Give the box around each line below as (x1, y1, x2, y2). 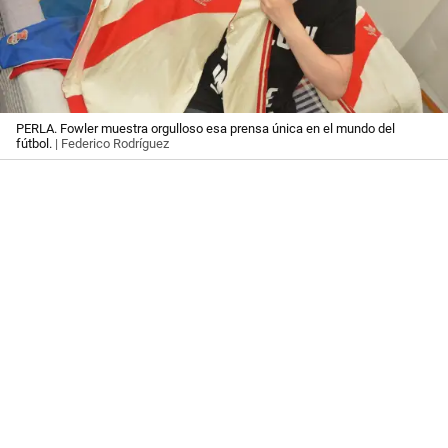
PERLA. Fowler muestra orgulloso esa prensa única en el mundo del (16, 120, 395, 136)
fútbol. (16, 135, 52, 151)
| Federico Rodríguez (52, 135, 169, 151)
